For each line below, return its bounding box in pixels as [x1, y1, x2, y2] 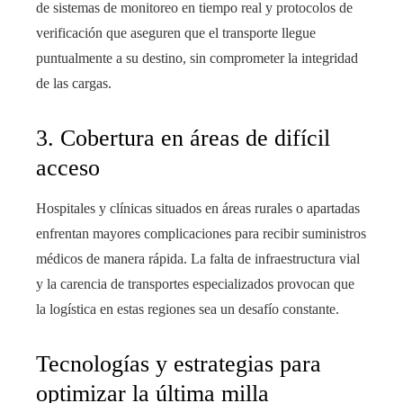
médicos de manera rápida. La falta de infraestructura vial [36, 251, 360, 267]
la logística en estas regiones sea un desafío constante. [36, 301, 339, 318]
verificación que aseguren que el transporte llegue [36, 25, 316, 41]
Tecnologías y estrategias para [36, 351, 321, 378]
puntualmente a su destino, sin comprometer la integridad [36, 50, 358, 67]
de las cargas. [36, 76, 112, 92]
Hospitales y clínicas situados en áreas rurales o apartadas [36, 201, 360, 217]
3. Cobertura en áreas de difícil [36, 125, 330, 152]
